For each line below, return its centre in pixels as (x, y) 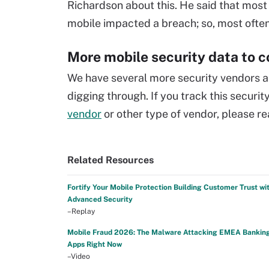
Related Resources (110, 160)
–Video (79, 256)
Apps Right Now (95, 244)
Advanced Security (100, 199)
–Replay (81, 211)
